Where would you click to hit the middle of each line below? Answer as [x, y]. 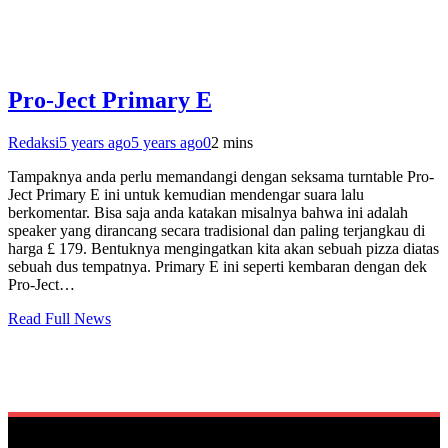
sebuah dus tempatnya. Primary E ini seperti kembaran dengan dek [217, 266]
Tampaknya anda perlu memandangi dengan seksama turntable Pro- [221, 176]
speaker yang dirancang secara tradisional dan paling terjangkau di [216, 230]
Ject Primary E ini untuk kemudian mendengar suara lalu [186, 194]
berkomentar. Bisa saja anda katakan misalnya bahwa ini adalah [208, 212]
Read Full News [59, 318]
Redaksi [33, 142]
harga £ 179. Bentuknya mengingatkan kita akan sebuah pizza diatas [223, 248]
